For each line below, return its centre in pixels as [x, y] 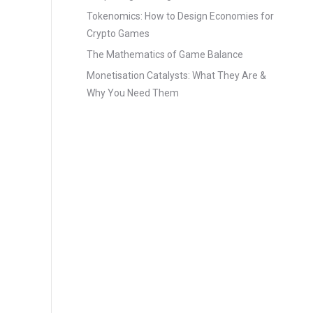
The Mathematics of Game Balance [165, 54]
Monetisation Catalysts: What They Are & [176, 75]
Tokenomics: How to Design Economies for [180, 16]
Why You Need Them [133, 93]
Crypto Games [118, 34]
